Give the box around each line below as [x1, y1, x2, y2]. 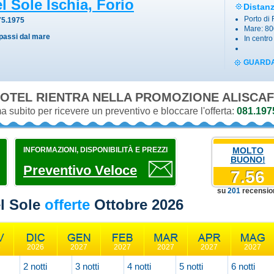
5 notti [179, 261, 203, 272]
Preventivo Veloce [23, 163, 137, 178]
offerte [40, 196, 94, 213]
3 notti [75, 261, 99, 272]
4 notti [127, 261, 151, 272]
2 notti [23, 261, 47, 272]
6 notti [231, 261, 255, 272]
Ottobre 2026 [94, 196, 183, 213]
